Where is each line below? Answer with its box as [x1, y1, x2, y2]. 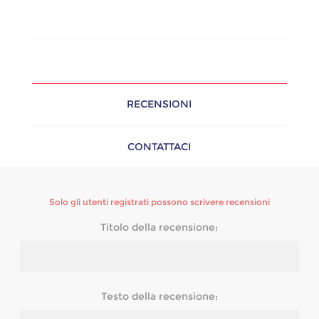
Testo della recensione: [100, 290, 218, 303]
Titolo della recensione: [100, 221, 219, 234]
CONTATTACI [127, 140, 192, 154]
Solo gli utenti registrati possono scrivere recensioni [48, 197, 270, 208]
